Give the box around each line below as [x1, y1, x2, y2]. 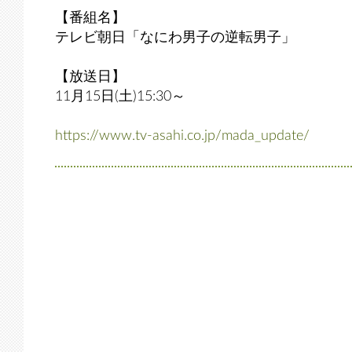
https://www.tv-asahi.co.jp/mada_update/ [55, 129, 310, 143]
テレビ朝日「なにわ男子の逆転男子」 [55, 31, 295, 45]
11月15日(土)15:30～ [55, 90, 185, 104]
